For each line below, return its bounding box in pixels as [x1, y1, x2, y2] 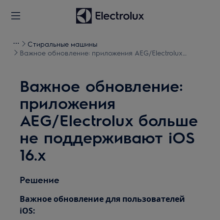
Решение [20, 174, 60, 185]
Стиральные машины [27, 39, 97, 48]
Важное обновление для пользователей [20, 193, 186, 204]
